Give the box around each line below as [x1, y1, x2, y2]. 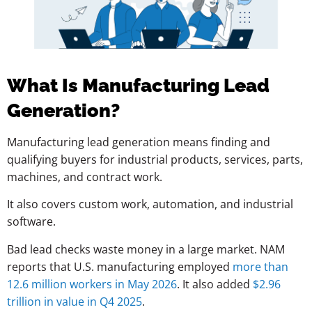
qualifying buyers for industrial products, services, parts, [7, 151, 303, 167]
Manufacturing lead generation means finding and [7, 134, 270, 150]
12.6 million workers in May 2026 [7, 276, 177, 292]
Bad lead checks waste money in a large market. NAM [7, 241, 285, 257]
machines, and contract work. [7, 169, 162, 185]
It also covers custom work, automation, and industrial [7, 196, 293, 212]
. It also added [177, 276, 250, 292]
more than [233, 258, 288, 274]
